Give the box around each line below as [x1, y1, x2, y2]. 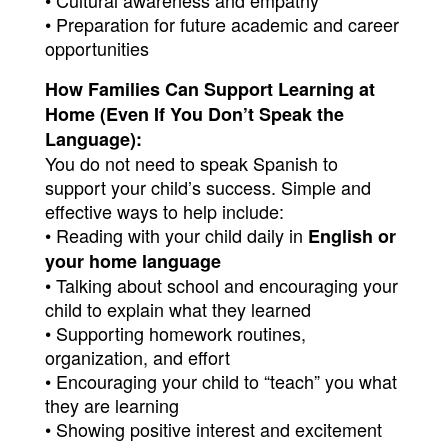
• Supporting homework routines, [45, 320, 306, 346]
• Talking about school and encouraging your [45, 272, 398, 298]
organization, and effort [45, 344, 230, 370]
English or [308, 223, 396, 249]
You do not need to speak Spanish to [45, 150, 338, 176]
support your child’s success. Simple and [45, 174, 371, 200]
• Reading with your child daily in [45, 222, 308, 248]
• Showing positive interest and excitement [45, 416, 382, 442]
